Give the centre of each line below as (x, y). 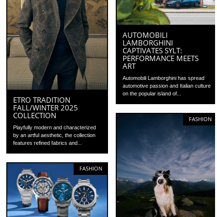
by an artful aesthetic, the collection (54, 135)
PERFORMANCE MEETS (161, 58)
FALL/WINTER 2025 (46, 107)
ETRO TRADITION (42, 100)
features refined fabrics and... (48, 143)
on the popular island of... (152, 94)
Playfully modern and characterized (55, 127)
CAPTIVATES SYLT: (153, 51)
